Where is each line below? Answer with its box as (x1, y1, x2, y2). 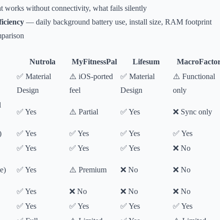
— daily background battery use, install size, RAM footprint (24, 18, 212, 26)
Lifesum (133, 57, 160, 66)
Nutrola (29, 57, 55, 66)
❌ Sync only (173, 108, 212, 116)
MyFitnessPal (72, 57, 117, 66)
